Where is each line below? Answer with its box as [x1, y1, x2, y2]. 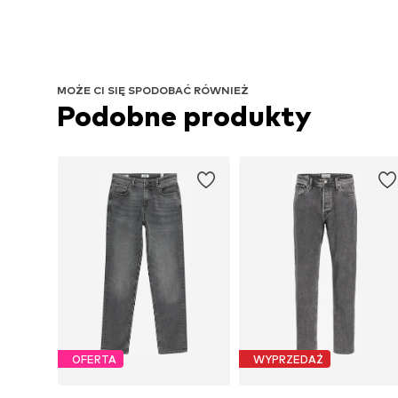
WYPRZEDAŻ [253, 352, 323, 366]
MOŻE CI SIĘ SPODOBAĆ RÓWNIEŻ [57, 83, 249, 97]
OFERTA [72, 352, 116, 366]
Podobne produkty [57, 98, 312, 133]
